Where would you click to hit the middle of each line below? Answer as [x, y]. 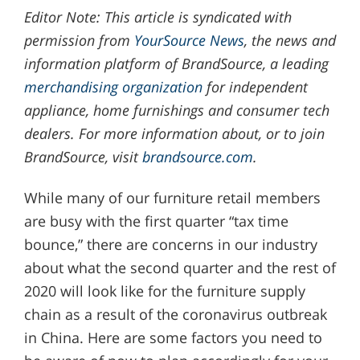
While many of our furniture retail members [172, 197]
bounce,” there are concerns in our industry [170, 244]
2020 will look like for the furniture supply [164, 290]
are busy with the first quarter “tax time [156, 221]
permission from [79, 40]
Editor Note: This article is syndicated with [157, 16]
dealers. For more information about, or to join [174, 133]
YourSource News [189, 40]
